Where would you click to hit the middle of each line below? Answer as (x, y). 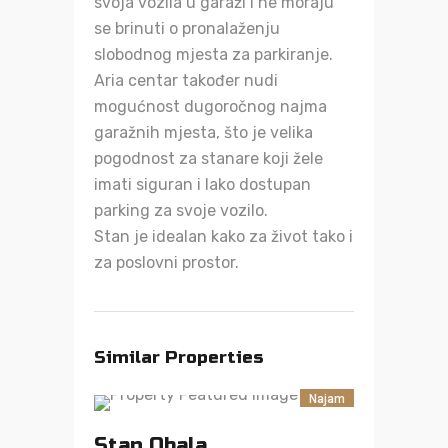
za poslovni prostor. (166, 262)
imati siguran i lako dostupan (202, 184)
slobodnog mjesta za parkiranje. (213, 54)
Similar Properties (178, 357)
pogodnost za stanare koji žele (208, 158)
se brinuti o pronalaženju (187, 28)
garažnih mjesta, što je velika (203, 132)
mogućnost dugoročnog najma (210, 106)
